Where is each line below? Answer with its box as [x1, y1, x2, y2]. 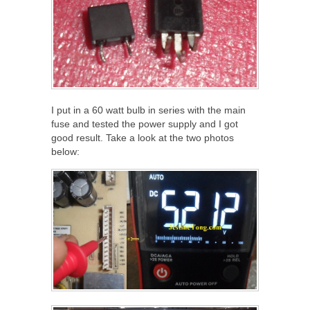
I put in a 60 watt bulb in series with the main [51, 104, 246, 116]
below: [51, 146, 80, 158]
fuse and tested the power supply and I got [51, 118, 238, 130]
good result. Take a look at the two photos [51, 132, 234, 144]
